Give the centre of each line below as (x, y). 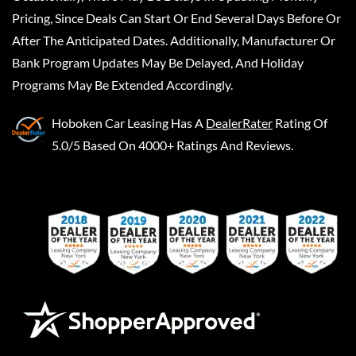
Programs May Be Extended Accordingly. (122, 85)
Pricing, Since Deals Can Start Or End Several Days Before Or (176, 18)
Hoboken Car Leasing (110, 123)
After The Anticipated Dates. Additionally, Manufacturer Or (174, 40)
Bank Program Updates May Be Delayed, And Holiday (158, 62)
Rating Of (301, 123)
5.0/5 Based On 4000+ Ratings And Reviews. (172, 145)
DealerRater (239, 123)
